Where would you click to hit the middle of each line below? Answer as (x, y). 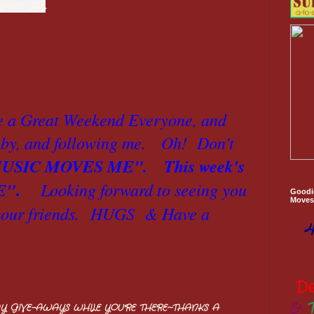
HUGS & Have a (147, 214)
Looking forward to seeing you (139, 190)
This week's (204, 166)
